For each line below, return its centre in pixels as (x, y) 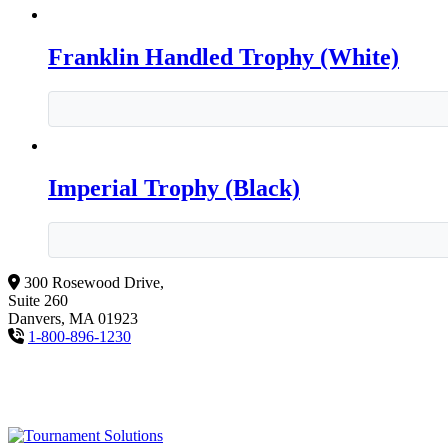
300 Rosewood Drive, (94, 282)
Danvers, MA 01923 (73, 318)
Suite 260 (38, 300)
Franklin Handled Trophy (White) (223, 57)
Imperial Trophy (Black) (174, 187)
